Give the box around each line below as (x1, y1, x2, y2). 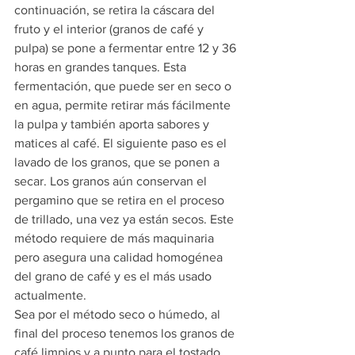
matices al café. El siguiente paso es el (14, 136, 230, 151)
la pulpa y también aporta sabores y (14, 117, 212, 132)
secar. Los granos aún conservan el (14, 174, 210, 189)
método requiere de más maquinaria (14, 231, 217, 246)
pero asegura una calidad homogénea (14, 250, 226, 265)
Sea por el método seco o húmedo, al (14, 307, 223, 322)
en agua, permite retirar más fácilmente (14, 98, 234, 113)
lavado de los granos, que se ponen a (14, 155, 223, 170)
